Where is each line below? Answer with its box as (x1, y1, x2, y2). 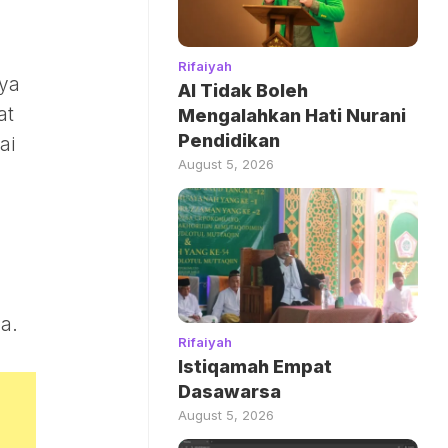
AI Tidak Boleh (178, 80, 308, 102)
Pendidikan (178, 130, 280, 152)
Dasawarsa (178, 381, 281, 403)
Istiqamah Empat (178, 356, 332, 378)
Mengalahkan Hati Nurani (178, 105, 406, 127)
